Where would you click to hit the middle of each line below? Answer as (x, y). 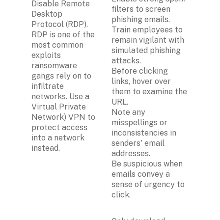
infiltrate (48, 86)
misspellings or (139, 122)
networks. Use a (60, 96)
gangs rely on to (61, 76)
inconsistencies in (144, 133)
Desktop (47, 14)
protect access (59, 127)
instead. (46, 148)
